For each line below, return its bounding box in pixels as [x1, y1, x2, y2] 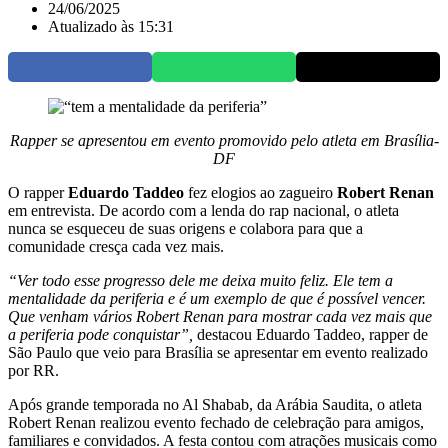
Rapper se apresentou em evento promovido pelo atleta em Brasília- [9, 132, 439, 150]
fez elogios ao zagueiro [184, 184, 333, 202]
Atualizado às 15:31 [48, 18, 174, 36]
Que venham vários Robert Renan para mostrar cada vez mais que [8, 308, 432, 326]
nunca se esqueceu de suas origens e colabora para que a [8, 220, 363, 238]
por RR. [8, 362, 59, 380]
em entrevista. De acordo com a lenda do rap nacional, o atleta [8, 202, 399, 220]
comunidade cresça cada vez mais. [8, 238, 224, 256]
